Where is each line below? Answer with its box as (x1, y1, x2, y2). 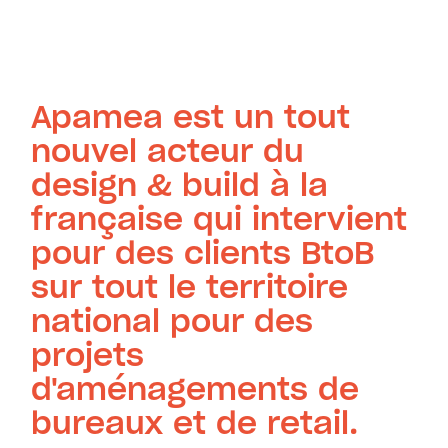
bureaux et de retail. (31, 402, 359, 443)
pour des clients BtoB (31, 232, 375, 273)
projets (31, 334, 145, 375)
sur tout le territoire (31, 266, 349, 307)
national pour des (31, 300, 314, 341)
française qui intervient (31, 198, 408, 239)
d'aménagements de (31, 368, 360, 409)
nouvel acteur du (31, 130, 305, 171)
